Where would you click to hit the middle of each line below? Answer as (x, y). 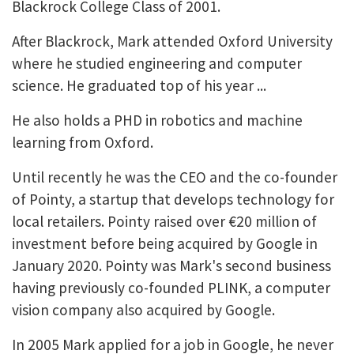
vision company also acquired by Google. (143, 309)
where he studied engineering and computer (157, 63)
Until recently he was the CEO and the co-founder (175, 177)
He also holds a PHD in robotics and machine (157, 120)
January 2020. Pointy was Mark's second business (171, 265)
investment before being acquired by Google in (165, 243)
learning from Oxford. (83, 142)
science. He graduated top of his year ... (139, 85)
